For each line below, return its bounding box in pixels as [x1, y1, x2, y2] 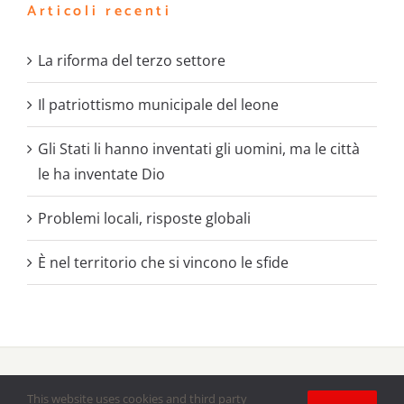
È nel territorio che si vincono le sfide [38, 252, 289, 273]
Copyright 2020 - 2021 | [41, 377, 170, 394]
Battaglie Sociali [169, 377, 255, 394]
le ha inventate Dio [38, 164, 165, 185]
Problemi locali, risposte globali [38, 208, 251, 229]
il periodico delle [254, 377, 344, 394]
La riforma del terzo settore [38, 50, 225, 71]
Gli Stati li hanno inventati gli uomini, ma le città [38, 139, 360, 160]
